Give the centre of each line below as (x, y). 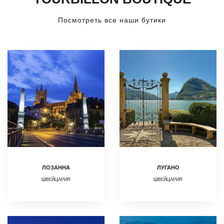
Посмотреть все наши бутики (112, 20)
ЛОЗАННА (56, 167)
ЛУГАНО (168, 167)
